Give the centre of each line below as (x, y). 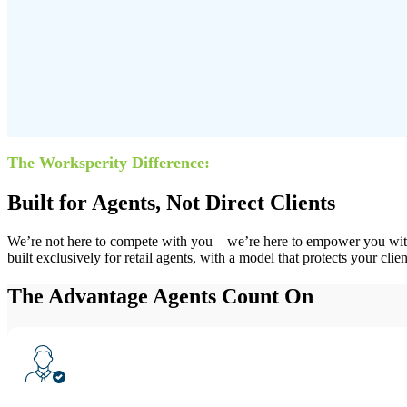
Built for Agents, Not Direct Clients (171, 203)
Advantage (98, 297)
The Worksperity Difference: (109, 163)
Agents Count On (231, 297)
